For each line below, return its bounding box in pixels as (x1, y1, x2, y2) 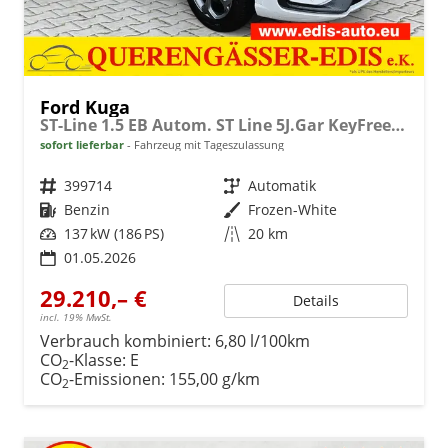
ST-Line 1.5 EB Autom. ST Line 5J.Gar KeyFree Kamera (391, 113, 405, 136)
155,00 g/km (169, 367, 260, 390)
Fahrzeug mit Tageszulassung (131, 136, 284, 152)
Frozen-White (248, 199, 337, 219)
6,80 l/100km (215, 329, 310, 352)
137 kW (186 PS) (64, 223, 164, 243)
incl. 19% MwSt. (40, 309, 112, 324)
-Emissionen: (69, 367, 169, 390)
